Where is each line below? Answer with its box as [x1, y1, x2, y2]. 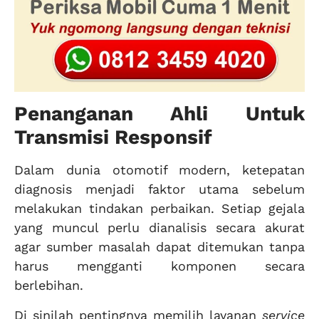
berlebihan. [14, 278, 83, 293]
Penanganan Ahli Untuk [14, 102, 305, 126]
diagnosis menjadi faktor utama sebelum [14, 182, 305, 197]
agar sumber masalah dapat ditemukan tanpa [14, 239, 305, 255]
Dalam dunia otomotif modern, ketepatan [14, 162, 305, 178]
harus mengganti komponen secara [14, 258, 305, 274]
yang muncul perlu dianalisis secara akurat [14, 220, 305, 236]
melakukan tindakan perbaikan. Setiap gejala [14, 201, 305, 216]
